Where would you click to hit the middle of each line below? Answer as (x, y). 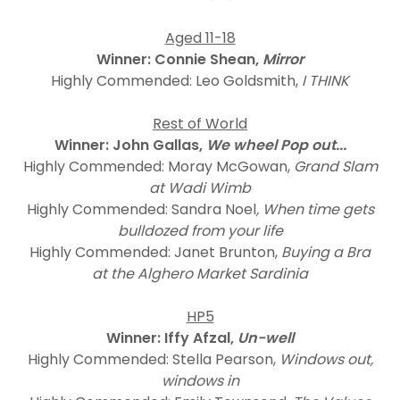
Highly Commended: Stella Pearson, (153, 359)
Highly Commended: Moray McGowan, (156, 167)
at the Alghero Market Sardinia (200, 274)
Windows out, (326, 359)
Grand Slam (333, 167)
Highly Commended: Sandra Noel (141, 209)
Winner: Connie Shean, (179, 59)
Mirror (283, 59)
